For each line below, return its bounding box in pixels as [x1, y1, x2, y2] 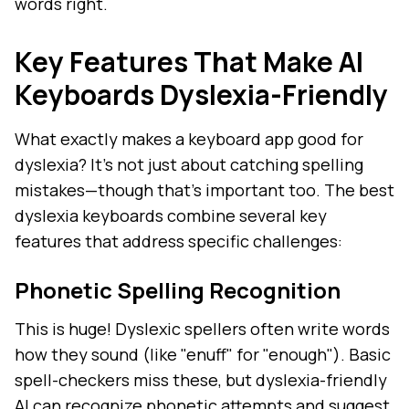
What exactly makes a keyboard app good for [15, 128, 363, 151]
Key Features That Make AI [15, 43, 363, 81]
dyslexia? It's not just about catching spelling [15, 153, 363, 176]
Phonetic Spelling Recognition [15, 275, 341, 306]
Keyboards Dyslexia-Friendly [15, 76, 388, 114]
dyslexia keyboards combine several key [15, 204, 327, 227]
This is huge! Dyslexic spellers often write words [15, 318, 390, 341]
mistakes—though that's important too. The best [15, 179, 394, 202]
